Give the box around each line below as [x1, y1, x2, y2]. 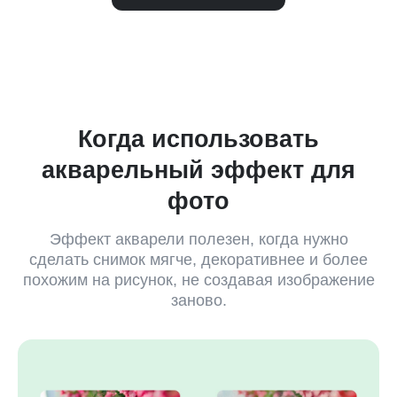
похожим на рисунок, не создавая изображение [22, 270, 375, 289]
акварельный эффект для [42, 157, 355, 184]
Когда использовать [78, 126, 319, 153]
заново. [170, 291, 227, 309]
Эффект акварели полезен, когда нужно [49, 230, 348, 248]
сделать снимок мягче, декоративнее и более [29, 250, 368, 269]
